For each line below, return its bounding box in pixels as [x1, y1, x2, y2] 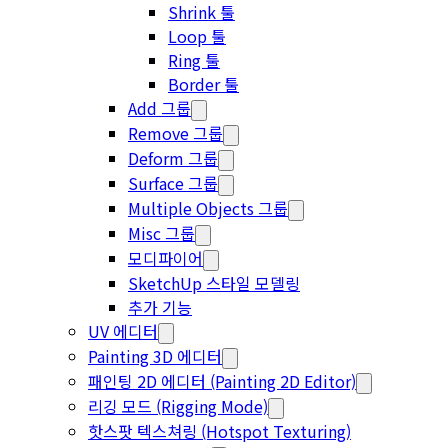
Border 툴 [168, 72, 239, 96]
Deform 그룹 [128, 146, 218, 170]
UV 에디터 [88, 319, 158, 343]
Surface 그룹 [128, 171, 218, 195]
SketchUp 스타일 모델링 [128, 271, 300, 295]
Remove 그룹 [128, 121, 223, 145]
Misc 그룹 [128, 221, 195, 245]
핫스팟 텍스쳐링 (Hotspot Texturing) [88, 419, 351, 443]
